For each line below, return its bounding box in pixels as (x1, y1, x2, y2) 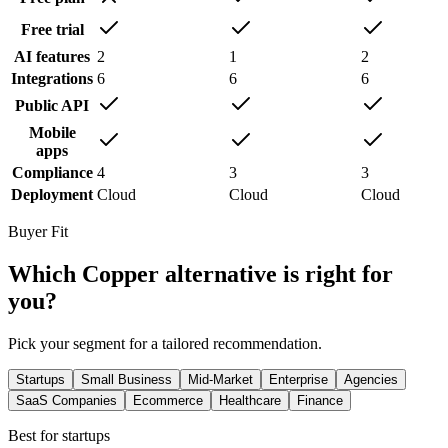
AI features (14, 48, 90, 66)
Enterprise (269, 372, 328, 388)
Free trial (20, 21, 84, 39)
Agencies (344, 372, 398, 388)
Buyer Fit (8, 223, 68, 241)
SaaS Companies (16, 393, 117, 409)
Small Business (81, 372, 172, 388)
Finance (297, 393, 343, 409)
